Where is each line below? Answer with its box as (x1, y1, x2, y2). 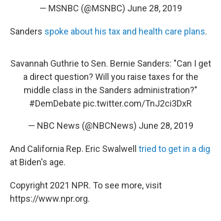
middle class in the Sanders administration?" (24, 85, 197, 96)
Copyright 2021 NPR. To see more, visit (10, 180, 162, 191)
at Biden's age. (10, 157, 66, 168)
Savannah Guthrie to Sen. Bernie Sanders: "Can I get (10, 58, 211, 69)
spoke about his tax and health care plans (44, 26, 205, 37)
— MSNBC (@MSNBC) (39, 3, 127, 14)
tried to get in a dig (139, 144, 210, 154)
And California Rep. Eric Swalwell (10, 144, 139, 154)
